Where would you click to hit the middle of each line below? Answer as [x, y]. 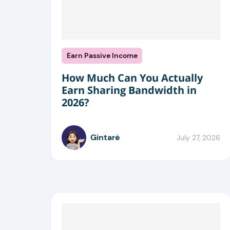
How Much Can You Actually [132, 78]
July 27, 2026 [199, 137]
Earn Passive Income [102, 56]
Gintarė [105, 138]
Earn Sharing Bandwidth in [129, 90]
